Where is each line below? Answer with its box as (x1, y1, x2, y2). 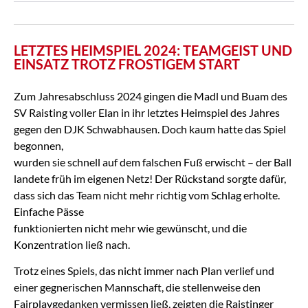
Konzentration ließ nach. (14, 237, 130, 251)
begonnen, (14, 138, 63, 152)
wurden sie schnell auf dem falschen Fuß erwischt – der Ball (14, 155, 291, 168)
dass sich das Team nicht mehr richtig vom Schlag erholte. (14, 188, 280, 201)
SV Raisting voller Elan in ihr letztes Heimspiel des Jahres (14, 105, 280, 119)
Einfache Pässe (14, 204, 84, 218)
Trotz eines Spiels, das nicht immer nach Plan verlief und (14, 264, 274, 278)
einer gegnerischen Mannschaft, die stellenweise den (14, 280, 261, 294)
